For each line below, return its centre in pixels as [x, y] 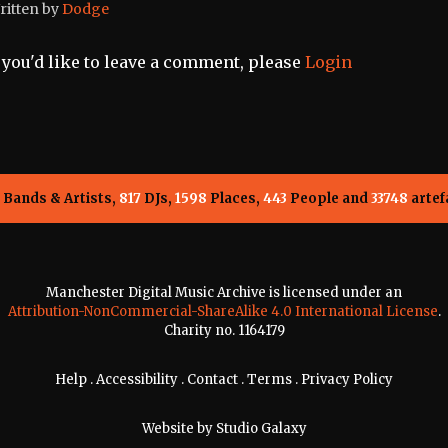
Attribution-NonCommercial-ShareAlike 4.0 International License [222, 312]
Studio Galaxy [261, 429]
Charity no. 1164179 [224, 331]
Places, [234, 199]
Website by [178, 429]
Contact [212, 380]
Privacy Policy [347, 380]
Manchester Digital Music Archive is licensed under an [224, 293]
